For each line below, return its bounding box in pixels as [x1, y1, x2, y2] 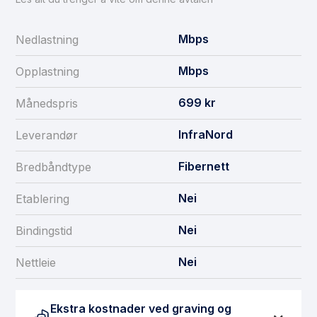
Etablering [16, 192, 69, 207]
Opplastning [16, 64, 79, 79]
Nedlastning [16, 33, 79, 47]
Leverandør [16, 128, 78, 143]
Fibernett [178, 159, 229, 174]
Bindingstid [16, 224, 72, 238]
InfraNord [178, 127, 233, 142]
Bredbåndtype [16, 160, 91, 175]
